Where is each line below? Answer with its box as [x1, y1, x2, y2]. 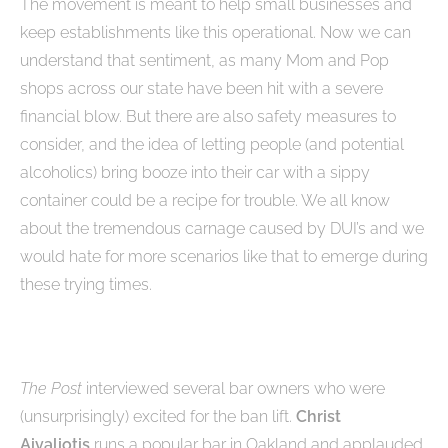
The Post [20, 379, 86, 399]
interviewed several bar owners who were [86, 379, 385, 399]
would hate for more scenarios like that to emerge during [20, 247, 428, 267]
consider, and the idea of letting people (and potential [20, 135, 404, 155]
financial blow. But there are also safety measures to [20, 107, 396, 127]
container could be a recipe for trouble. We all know [20, 191, 390, 211]
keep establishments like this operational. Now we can [20, 23, 411, 43]
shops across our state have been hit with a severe [20, 79, 383, 99]
